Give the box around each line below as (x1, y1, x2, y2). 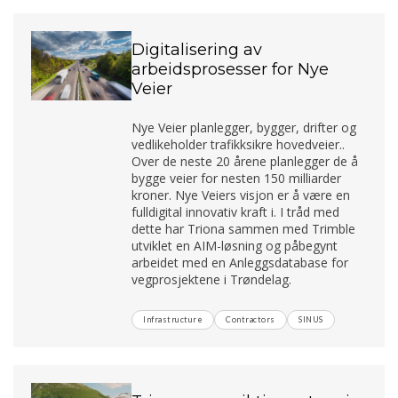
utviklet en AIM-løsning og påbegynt (131, 236, 338, 254)
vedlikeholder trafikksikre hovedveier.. (131, 135, 346, 153)
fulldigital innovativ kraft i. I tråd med (131, 203, 340, 220)
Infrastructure (143, 314, 203, 324)
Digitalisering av (131, 39, 263, 60)
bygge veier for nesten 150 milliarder (131, 169, 342, 187)
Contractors (226, 314, 275, 324)
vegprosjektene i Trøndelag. (131, 270, 292, 288)
